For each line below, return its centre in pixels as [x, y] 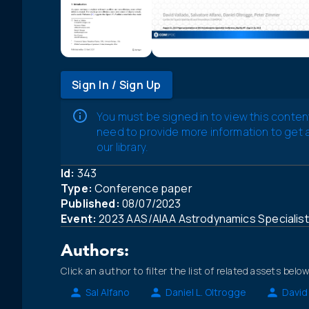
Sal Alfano [108, 292]
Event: [79, 218]
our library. [123, 147]
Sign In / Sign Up [117, 84]
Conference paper [142, 188]
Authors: [95, 251]
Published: [90, 203]
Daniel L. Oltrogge [206, 292]
